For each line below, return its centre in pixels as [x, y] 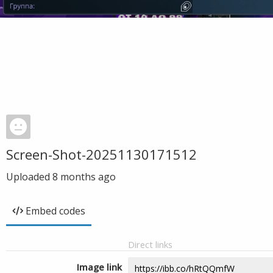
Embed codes [55, 211]
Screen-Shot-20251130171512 [101, 154]
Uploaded [29, 177]
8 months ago [84, 177]
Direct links [150, 244]
